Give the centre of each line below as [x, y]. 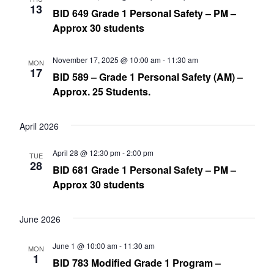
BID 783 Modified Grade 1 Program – [136, 263]
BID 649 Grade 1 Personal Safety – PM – [144, 13]
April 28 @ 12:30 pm [86, 153]
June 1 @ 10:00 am [85, 246]
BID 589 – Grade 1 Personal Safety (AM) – [147, 77]
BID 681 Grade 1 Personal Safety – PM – [144, 170]
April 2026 [39, 126]
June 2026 [40, 219]
